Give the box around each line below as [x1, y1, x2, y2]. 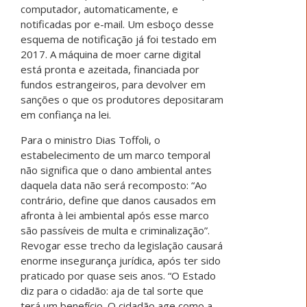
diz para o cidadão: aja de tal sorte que [21, 284, 204, 298]
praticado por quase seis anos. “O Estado [21, 269, 216, 283]
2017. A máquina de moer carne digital [21, 47, 201, 62]
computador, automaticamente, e [21, 2, 178, 16]
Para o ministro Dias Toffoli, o [21, 133, 160, 147]
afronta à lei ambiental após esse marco [21, 208, 209, 223]
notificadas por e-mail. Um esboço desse [21, 17, 214, 32]
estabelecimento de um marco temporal [21, 148, 210, 162]
